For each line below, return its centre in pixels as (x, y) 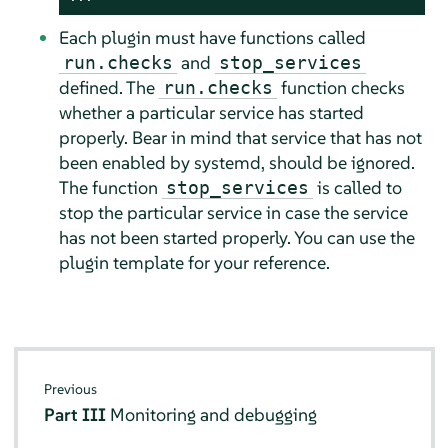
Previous (71, 389)
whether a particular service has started (211, 112)
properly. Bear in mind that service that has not (240, 137)
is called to (357, 187)
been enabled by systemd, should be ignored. (236, 162)
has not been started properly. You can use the (236, 237)
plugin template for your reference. (194, 262)
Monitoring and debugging (214, 415)
